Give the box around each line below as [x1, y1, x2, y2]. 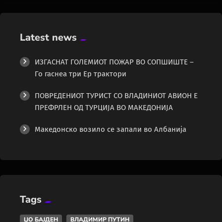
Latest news [20, 31, 77, 45]
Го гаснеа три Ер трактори [35, 69, 126, 79]
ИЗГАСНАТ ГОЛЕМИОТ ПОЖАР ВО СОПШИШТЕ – [35, 57, 194, 67]
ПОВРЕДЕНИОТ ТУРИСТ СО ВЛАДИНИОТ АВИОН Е [35, 91, 198, 101]
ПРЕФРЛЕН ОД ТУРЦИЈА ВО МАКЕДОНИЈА [35, 103, 173, 112]
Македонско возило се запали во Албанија [35, 125, 186, 134]
